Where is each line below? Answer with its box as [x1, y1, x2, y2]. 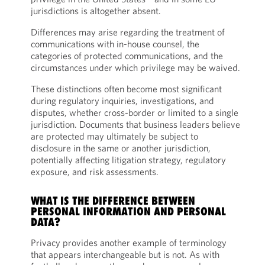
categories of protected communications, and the [30, 50, 223, 62]
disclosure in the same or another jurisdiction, [30, 142, 211, 154]
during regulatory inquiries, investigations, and [30, 95, 214, 106]
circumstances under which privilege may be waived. [30, 62, 240, 73]
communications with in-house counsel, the [30, 38, 199, 50]
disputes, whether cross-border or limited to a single [30, 106, 238, 118]
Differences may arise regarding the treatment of [30, 26, 225, 38]
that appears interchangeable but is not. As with [30, 248, 219, 260]
